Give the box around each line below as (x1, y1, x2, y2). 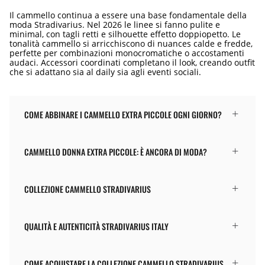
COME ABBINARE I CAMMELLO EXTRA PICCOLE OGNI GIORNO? (24, 108, 222, 121)
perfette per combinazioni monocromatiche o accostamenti (9, 47, 244, 59)
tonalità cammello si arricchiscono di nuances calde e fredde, (9, 37, 253, 49)
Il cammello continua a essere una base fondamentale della (9, 9, 247, 21)
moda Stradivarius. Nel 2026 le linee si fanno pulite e (9, 18, 220, 30)
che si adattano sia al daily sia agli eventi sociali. (9, 66, 201, 77)
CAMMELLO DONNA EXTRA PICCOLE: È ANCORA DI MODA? (24, 145, 207, 158)
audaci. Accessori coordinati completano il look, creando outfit (9, 56, 255, 68)
